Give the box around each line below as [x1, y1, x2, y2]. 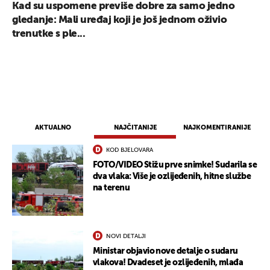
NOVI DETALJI [106, 233, 146, 240]
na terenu [93, 184, 130, 193]
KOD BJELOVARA [106, 147, 153, 154]
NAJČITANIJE [113, 124, 157, 131]
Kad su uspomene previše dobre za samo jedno [12, 1, 235, 12]
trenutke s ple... [12, 29, 86, 40]
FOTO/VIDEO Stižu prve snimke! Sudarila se [93, 161, 257, 170]
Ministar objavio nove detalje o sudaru [93, 247, 238, 256]
